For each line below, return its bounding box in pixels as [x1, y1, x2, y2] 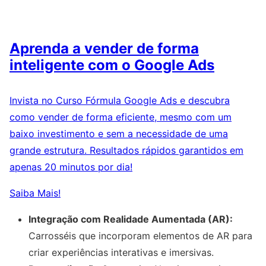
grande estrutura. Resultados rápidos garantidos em [9, 144, 243, 157]
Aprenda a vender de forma [9, 39, 199, 57]
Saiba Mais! [9, 187, 61, 199]
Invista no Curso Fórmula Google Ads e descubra [9, 94, 230, 107]
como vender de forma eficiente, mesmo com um [9, 111, 232, 123]
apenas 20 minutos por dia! [9, 161, 132, 173]
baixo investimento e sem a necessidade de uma [9, 128, 228, 140]
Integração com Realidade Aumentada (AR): [28, 213, 233, 226]
